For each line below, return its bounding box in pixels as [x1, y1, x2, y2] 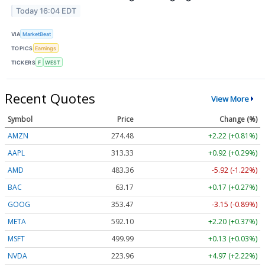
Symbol [8, 114, 33, 125]
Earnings [35, 44, 57, 51]
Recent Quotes [5, 89, 95, 108]
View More [211, 93, 249, 104]
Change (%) [219, 114, 257, 125]
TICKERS [11, 59, 36, 66]
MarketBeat [22, 30, 51, 37]
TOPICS [11, 44, 33, 51]
